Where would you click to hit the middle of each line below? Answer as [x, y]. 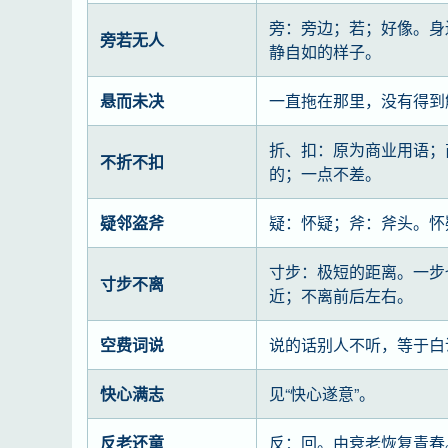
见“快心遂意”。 [322, 393]
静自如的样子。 [325, 51]
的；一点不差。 [325, 173]
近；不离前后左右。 [341, 295]
